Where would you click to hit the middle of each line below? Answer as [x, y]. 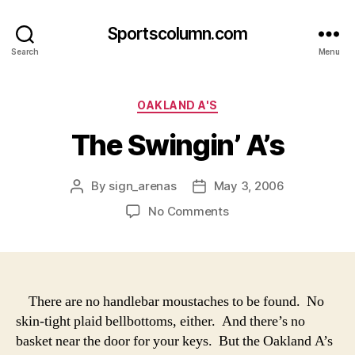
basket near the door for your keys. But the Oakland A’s [174, 341]
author [95, 204]
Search [25, 51]
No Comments [189, 211]
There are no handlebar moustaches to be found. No [170, 301]
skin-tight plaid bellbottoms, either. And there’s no [160, 321]
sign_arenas [143, 185]
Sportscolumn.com [177, 33]
